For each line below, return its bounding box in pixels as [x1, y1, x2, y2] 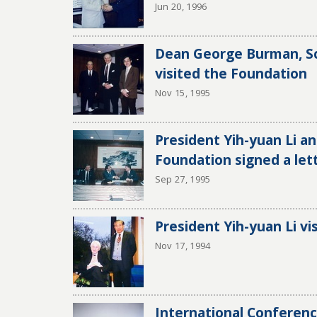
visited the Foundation [154, 64, 307, 83]
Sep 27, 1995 [154, 173, 211, 185]
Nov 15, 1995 [154, 86, 211, 99]
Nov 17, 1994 [154, 239, 211, 252]
